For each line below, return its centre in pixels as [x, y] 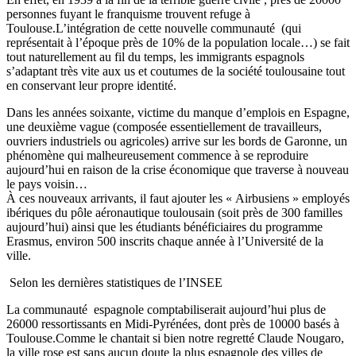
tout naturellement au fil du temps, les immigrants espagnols [155, 56]
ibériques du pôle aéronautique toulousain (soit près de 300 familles [174, 212]
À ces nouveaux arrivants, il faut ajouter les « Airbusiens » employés [178, 198]
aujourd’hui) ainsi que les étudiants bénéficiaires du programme [164, 226]
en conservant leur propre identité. [91, 85]
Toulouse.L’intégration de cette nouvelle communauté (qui [154, 28]
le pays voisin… [47, 184]
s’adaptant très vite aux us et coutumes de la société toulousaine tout [176, 71]
